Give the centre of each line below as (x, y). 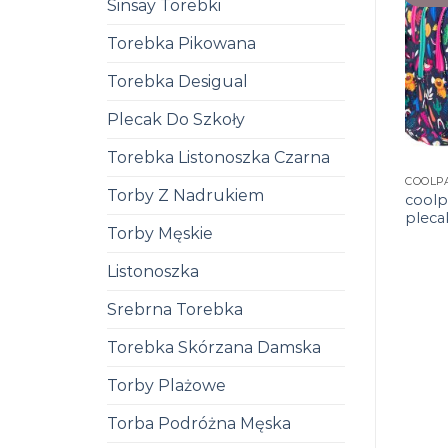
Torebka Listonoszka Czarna (218, 157)
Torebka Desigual (177, 81)
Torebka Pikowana (181, 43)
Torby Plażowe (166, 385)
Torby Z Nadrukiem (185, 195)
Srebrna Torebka (175, 309)
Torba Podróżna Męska (199, 423)
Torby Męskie (160, 233)
